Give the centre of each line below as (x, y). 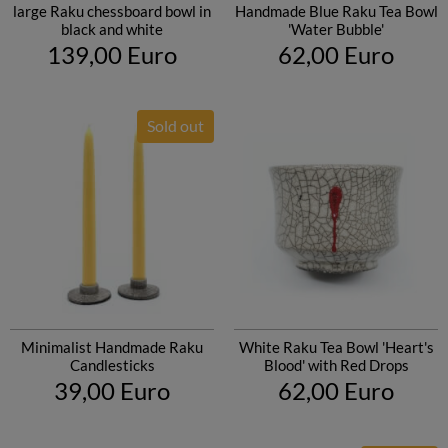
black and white (112, 29)
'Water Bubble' (336, 29)
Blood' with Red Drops (336, 365)
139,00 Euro (112, 54)
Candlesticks (112, 365)
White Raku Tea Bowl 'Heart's (336, 347)
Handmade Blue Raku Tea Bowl (336, 11)
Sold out (175, 125)
